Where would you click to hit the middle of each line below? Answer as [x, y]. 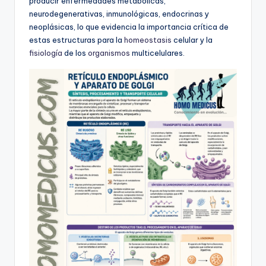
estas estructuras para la [77, 40]
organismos [109, 53]
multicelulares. [157, 53]
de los [75, 53]
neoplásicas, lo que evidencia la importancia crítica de [129, 27]
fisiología [46, 53]
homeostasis [148, 40]
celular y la [192, 40]
